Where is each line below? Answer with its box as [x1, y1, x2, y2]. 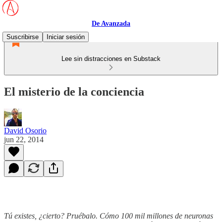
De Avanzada [92, 20, 130, 27]
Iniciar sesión [47, 33, 85, 41]
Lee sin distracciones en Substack [61, 55, 161, 62]
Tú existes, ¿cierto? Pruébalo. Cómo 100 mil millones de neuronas [4, 211, 213, 220]
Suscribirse [6, 33, 39, 41]
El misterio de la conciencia [4, 85, 144, 98]
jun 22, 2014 [4, 135, 44, 144]
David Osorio [4, 126, 47, 135]
